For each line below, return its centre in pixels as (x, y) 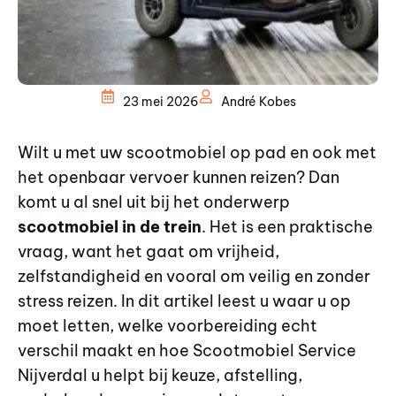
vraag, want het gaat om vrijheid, (148, 251)
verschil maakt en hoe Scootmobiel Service (187, 350)
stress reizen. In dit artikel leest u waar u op (184, 301)
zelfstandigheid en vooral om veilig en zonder (194, 276)
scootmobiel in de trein (110, 226)
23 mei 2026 (160, 101)
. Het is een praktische (287, 226)
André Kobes (258, 101)
